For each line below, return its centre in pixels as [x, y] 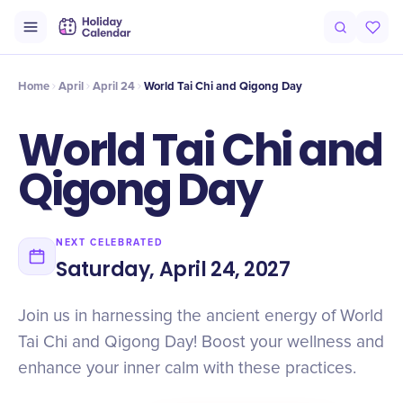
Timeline [86, 38]
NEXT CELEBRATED [110, 242]
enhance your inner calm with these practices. [187, 368]
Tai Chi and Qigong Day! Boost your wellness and [201, 342]
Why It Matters [231, 38]
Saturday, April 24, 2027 [173, 269]
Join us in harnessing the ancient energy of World [201, 316]
